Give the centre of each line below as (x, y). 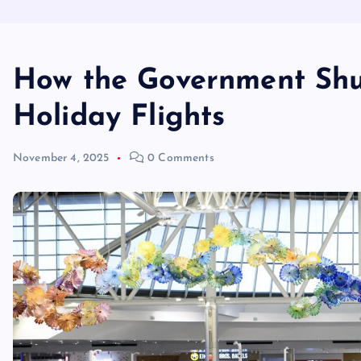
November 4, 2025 (61, 159)
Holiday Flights (119, 118)
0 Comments (179, 159)
